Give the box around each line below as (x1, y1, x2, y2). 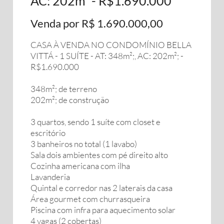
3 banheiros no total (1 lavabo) (30, 138, 137, 149)
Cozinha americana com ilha (30, 160, 130, 171)
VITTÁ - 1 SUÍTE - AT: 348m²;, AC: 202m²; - (30, 50, 183, 61)
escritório (30, 127, 65, 138)
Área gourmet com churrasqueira (30, 193, 150, 204)
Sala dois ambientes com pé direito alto (30, 149, 168, 160)
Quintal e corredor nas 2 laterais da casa (30, 182, 172, 193)
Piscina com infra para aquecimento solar (30, 204, 175, 215)
